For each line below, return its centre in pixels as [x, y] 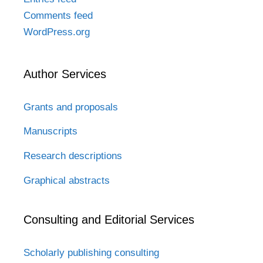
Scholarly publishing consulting [91, 252]
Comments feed [58, 15]
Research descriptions [73, 156]
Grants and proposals [71, 107]
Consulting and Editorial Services [109, 219]
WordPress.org [57, 32]
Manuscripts [50, 131]
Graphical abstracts [67, 180]
